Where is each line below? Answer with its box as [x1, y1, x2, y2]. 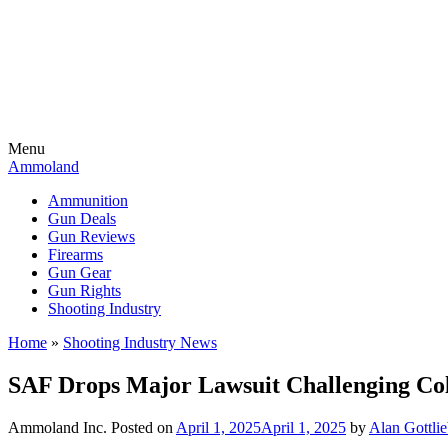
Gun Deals [48, 210, 116, 227]
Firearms [48, 246, 103, 263]
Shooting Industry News [63, 334, 217, 351]
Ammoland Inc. [8, 418, 107, 436]
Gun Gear [48, 264, 111, 281]
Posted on [111, 418, 176, 436]
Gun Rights [48, 282, 121, 299]
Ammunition [48, 192, 128, 209]
